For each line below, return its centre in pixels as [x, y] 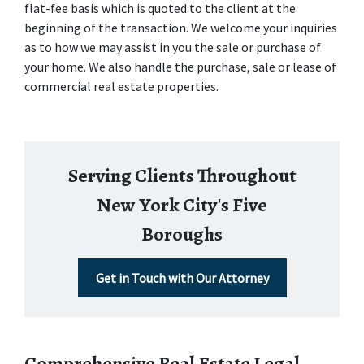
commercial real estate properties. [121, 86]
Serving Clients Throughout [182, 175]
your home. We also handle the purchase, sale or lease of [180, 66]
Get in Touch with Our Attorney [182, 277]
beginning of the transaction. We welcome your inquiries [181, 27]
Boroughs [182, 234]
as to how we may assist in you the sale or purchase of [173, 47]
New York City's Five [182, 204]
